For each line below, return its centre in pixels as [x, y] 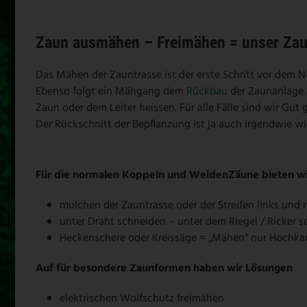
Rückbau [207, 91]
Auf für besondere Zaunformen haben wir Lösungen [164, 268]
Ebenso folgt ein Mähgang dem [111, 91]
